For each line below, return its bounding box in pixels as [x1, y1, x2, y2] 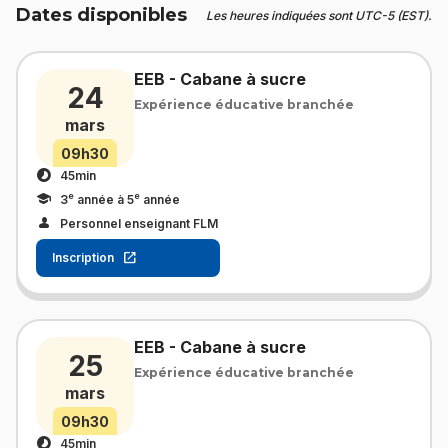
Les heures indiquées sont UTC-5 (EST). [206, 7, 432, 23]
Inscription [52, 250, 114, 266]
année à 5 [74, 191, 134, 207]
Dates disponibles [16, 4, 187, 26]
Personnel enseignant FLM [60, 215, 218, 231]
